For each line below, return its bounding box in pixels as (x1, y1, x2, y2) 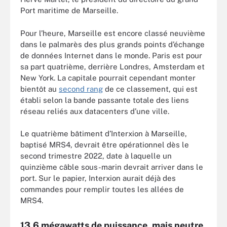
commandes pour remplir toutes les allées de (20, 185, 184, 194)
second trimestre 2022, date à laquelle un (20, 152, 172, 160)
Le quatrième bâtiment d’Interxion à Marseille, (20, 129, 187, 138)
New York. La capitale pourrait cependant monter (20, 73, 196, 82)
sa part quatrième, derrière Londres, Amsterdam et (20, 62, 205, 71)
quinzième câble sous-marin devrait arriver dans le (20, 163, 203, 171)
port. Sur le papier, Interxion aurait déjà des (20, 174, 176, 182)
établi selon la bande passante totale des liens (20, 95, 189, 104)
